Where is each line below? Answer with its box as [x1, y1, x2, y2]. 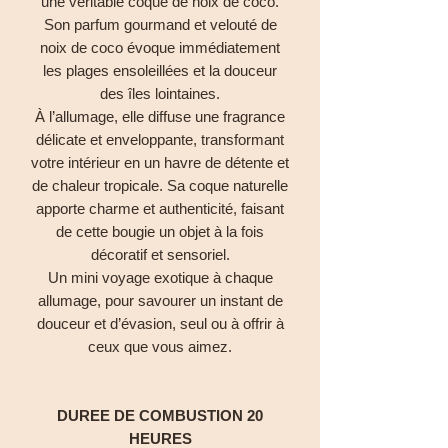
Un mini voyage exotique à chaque [47, 268, 273, 286]
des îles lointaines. [100, 84, 220, 102]
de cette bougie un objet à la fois [56, 222, 264, 240]
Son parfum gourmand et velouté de [43, 15, 277, 33]
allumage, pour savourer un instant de [37, 291, 283, 309]
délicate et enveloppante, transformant [36, 130, 284, 148]
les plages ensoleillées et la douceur [43, 61, 277, 79]
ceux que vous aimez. [88, 337, 232, 355]
